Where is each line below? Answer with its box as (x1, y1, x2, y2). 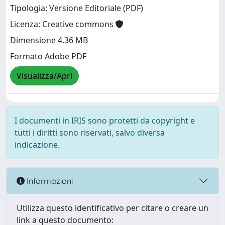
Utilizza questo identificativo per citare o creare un (17, 202, 208, 213)
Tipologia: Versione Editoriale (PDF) (10, 3, 143, 14)
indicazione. (15, 139, 60, 150)
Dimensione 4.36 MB (10, 35, 88, 46)
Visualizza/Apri (17, 70, 72, 82)
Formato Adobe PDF (10, 51, 86, 62)
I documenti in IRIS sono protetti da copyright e (15, 115, 195, 126)
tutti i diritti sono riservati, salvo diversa (15, 127, 165, 138)
